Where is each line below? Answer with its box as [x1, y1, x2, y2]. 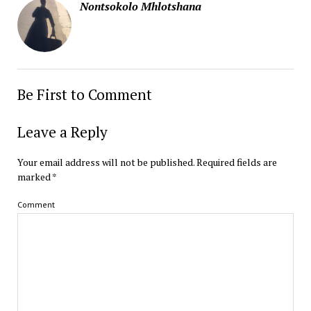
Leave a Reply [17, 121, 108, 142]
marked [17, 169, 52, 183]
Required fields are [196, 155, 277, 169]
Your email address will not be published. [17, 155, 194, 169]
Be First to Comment [17, 84, 152, 104]
